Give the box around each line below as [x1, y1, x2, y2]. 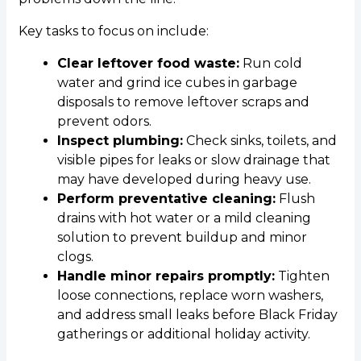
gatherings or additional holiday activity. [56, 326, 310, 342]
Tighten [274, 268, 330, 284]
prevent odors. [56, 114, 151, 130]
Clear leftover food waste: [56, 56, 239, 72]
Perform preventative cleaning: [56, 191, 276, 207]
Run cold [239, 56, 302, 72]
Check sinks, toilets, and [182, 133, 337, 149]
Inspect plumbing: [56, 133, 183, 149]
